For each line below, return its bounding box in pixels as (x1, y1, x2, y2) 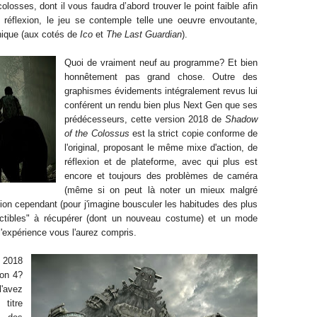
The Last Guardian (106, 29, 182, 40)
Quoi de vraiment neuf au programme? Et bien (64, 57, 258, 68)
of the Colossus (64, 128, 129, 139)
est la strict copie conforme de (129, 128, 258, 139)
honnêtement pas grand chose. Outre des (64, 71, 258, 82)
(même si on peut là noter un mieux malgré (64, 185, 258, 195)
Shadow (225, 114, 258, 125)
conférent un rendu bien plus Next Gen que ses (64, 100, 258, 110)
